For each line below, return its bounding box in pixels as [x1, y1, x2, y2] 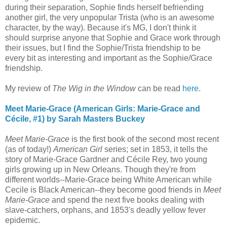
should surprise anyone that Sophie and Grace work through [5, 33, 220, 42]
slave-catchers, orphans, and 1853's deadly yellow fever [5, 205, 206, 214]
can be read [138, 84, 182, 93]
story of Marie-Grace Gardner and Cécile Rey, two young [5, 155, 207, 164]
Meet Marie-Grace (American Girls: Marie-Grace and [5, 104, 200, 113]
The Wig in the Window [52, 84, 138, 93]
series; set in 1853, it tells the [102, 144, 208, 154]
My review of [5, 84, 52, 93]
